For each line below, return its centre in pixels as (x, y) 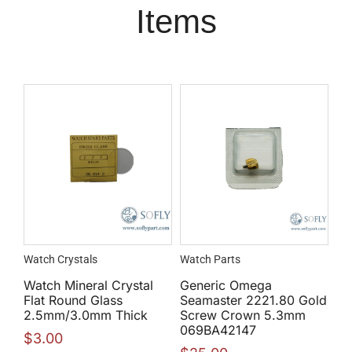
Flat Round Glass (73, 301)
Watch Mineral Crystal (88, 286)
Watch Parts (210, 260)
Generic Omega (226, 286)
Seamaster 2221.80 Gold (253, 301)
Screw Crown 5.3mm (243, 315)
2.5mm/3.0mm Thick (86, 315)
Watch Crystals (60, 260)
